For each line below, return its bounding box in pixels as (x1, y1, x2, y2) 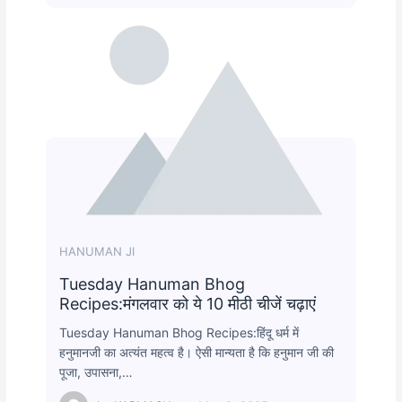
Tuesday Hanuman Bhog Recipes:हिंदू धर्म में (59, 325, 300, 341)
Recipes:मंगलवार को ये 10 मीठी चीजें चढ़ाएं (59, 294, 317, 314)
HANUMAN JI (59, 244, 135, 259)
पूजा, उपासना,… (59, 364, 134, 380)
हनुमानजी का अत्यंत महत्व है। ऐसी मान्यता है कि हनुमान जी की (59, 345, 335, 361)
